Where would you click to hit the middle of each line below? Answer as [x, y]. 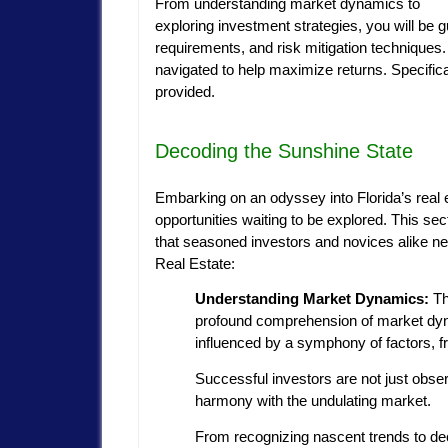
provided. [187, 91]
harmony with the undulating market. [313, 401]
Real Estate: [195, 263]
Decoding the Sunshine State [284, 150]
